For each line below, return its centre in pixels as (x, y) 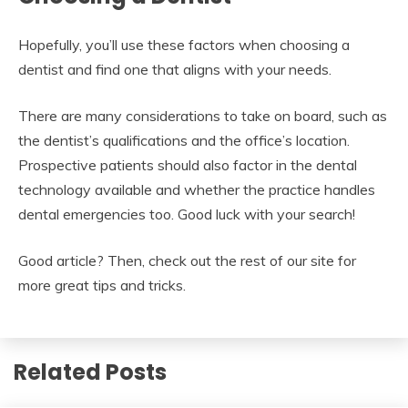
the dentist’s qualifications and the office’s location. (184, 141)
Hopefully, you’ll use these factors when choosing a (184, 45)
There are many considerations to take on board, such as (203, 116)
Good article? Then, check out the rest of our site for (187, 261)
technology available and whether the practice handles (197, 190)
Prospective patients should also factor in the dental (188, 165)
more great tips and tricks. (102, 286)
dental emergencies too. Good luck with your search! (187, 214)
